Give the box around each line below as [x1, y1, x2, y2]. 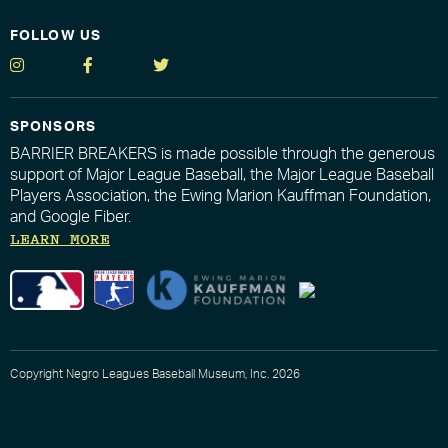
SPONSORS [10, 120, 96, 134]
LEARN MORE [10, 227, 110, 249]
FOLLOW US [10, 29, 102, 43]
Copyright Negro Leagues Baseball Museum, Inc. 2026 [10, 368, 300, 380]
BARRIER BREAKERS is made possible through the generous [10, 146, 435, 162]
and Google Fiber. [10, 209, 131, 225]
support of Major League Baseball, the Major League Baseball [10, 167, 434, 183]
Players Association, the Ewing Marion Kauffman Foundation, [10, 188, 431, 204]
